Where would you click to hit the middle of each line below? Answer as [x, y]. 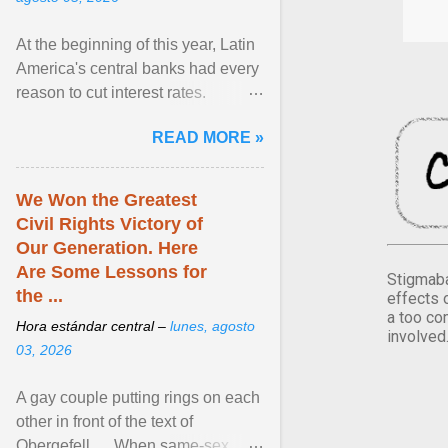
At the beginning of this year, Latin [135, 44]
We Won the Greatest [106, 200]
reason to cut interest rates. [111, 92]
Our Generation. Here [107, 248]
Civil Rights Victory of [109, 224]
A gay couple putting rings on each [138, 397]
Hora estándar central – [93, 326]
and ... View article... [87, 140]
